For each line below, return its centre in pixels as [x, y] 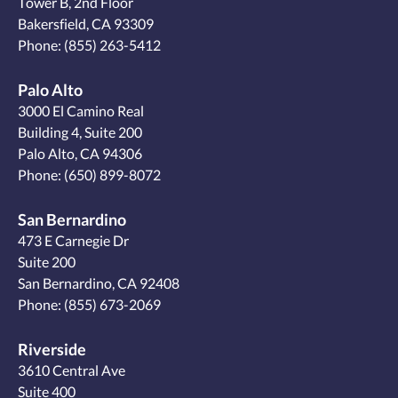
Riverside [52, 350]
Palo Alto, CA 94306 [80, 154]
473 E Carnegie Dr [73, 241]
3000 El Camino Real [81, 111]
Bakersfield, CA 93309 [86, 24]
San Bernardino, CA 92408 [99, 283]
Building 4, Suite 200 [80, 132]
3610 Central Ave [72, 370]
